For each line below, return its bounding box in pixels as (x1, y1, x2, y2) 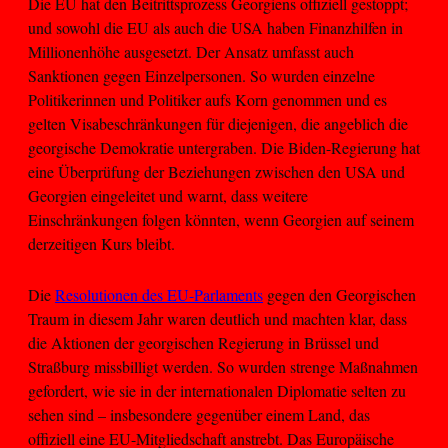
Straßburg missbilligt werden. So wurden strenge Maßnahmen (28, 355, 418, 377)
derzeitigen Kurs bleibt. (28, 233, 175, 255)
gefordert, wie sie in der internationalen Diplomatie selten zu (28, 379, 406, 401)
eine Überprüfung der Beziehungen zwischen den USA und (28, 161, 405, 183)
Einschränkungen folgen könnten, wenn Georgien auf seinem (28, 209, 414, 231)
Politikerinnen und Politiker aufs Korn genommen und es (28, 89, 387, 111)
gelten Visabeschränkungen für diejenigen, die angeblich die (28, 113, 408, 135)
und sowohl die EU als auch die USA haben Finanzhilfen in (28, 17, 403, 39)
